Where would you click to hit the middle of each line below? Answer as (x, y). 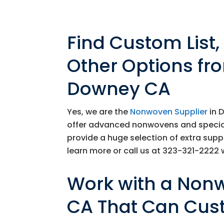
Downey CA (119, 89)
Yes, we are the (99, 112)
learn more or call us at (115, 151)
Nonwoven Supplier (169, 112)
